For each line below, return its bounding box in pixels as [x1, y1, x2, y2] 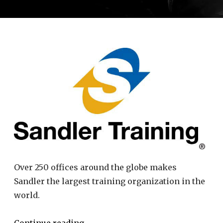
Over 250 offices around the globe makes [14, 162, 177, 172]
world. [14, 190, 40, 200]
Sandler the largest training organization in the [14, 176, 205, 186]
